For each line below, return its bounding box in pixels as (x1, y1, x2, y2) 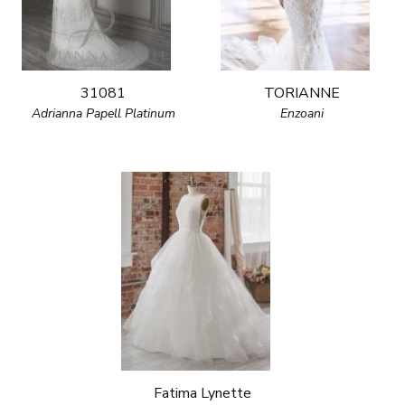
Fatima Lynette (154, 383, 251, 403)
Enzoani (280, 105, 324, 122)
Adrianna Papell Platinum (31, 105, 175, 122)
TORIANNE (264, 83, 340, 103)
